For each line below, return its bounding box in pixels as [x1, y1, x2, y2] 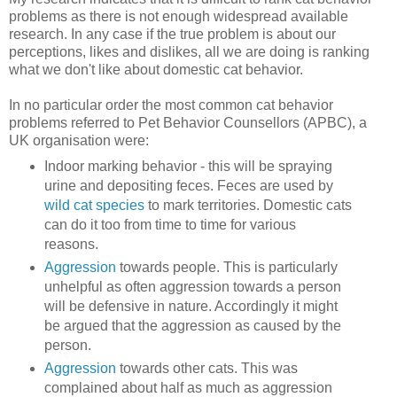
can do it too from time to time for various [43, 216, 296, 232]
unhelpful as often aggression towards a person [43, 278, 341, 294]
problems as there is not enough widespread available [9, 9, 348, 25]
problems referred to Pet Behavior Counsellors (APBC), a [9, 115, 367, 131]
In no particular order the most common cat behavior [9, 97, 333, 113]
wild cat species [43, 197, 144, 213]
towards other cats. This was [115, 360, 298, 376]
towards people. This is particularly [115, 259, 338, 275]
